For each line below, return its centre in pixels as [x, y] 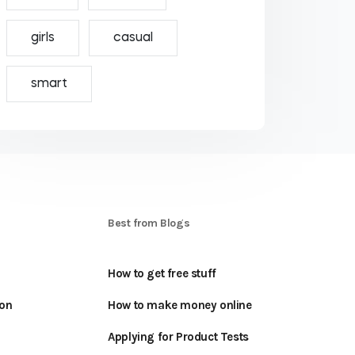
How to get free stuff [162, 273]
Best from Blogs [149, 223]
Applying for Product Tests [178, 337]
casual [133, 38]
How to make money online [180, 305]
